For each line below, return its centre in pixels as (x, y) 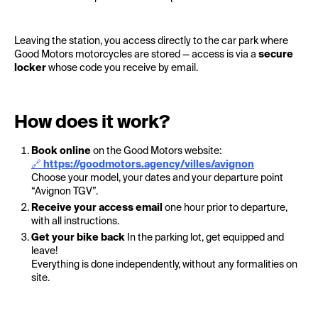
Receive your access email (97, 208)
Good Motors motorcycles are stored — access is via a (136, 55)
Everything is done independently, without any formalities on (164, 265)
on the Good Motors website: (156, 151)
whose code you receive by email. (122, 68)
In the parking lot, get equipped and (204, 238)
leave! (44, 251)
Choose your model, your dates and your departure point (157, 178)
